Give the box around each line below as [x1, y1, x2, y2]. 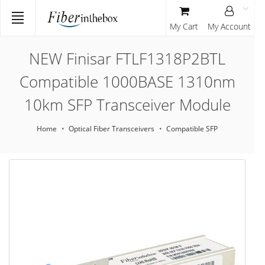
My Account [208, 21, 251, 32]
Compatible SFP [166, 124, 218, 134]
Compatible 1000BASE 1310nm [19, 71, 235, 92]
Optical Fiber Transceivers [69, 124, 154, 134]
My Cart [170, 21, 198, 32]
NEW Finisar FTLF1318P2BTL [29, 48, 225, 69]
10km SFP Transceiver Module [24, 94, 231, 115]
